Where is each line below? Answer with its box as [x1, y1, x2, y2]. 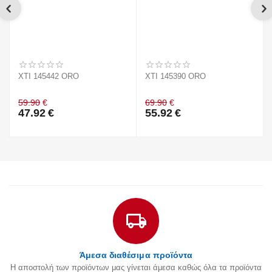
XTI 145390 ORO [145, 72, 206, 81]
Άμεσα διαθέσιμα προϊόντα [80, 250, 192, 260]
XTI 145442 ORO [18, 72, 80, 81]
